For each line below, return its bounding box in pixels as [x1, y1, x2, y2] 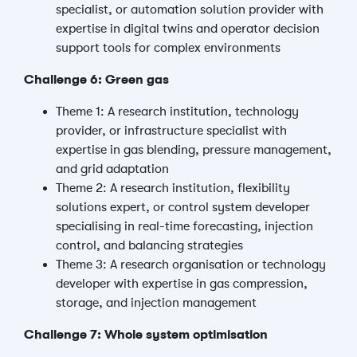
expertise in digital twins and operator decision [56, 22, 320, 36]
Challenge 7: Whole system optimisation [24, 328, 268, 342]
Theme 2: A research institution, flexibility [56, 181, 290, 195]
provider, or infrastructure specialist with [56, 124, 287, 138]
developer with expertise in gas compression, [56, 277, 308, 291]
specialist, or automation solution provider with [56, 2, 324, 17]
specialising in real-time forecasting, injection [56, 219, 313, 233]
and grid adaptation [56, 162, 169, 176]
